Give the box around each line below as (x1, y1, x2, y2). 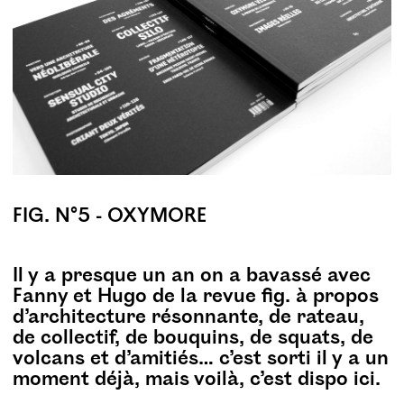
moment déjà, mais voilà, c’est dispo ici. (13, 366, 381, 394)
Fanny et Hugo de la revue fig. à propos (13, 283, 380, 311)
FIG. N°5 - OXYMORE (13, 203, 207, 231)
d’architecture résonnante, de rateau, (13, 304, 365, 332)
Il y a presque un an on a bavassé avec (13, 262, 372, 290)
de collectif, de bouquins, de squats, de (13, 325, 374, 353)
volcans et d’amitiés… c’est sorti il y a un (13, 345, 390, 373)
